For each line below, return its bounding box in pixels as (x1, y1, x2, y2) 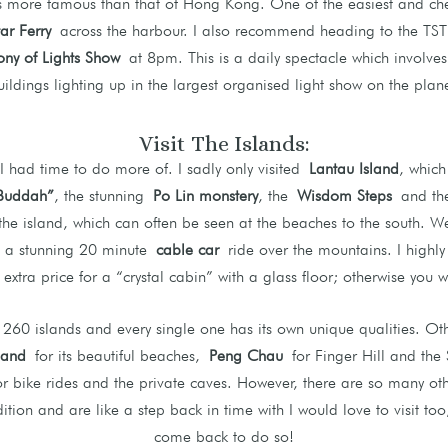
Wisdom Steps (296, 185, 392, 205)
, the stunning (53, 185, 153, 205)
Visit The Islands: (138, 130, 310, 156)
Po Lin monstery (152, 185, 258, 205)
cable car (156, 239, 219, 259)
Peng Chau (209, 345, 283, 365)
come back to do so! (154, 426, 294, 446)
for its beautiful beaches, (26, 345, 209, 365)
